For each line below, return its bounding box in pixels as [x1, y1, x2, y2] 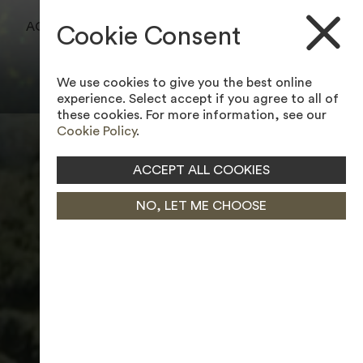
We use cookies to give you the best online [56, 75, 312, 89]
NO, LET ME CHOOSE [136, 199, 267, 213]
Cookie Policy [56, 124, 136, 138]
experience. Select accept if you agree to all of [56, 92, 339, 105]
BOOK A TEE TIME [221, 11, 331, 24]
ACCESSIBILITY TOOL [26, 19, 160, 33]
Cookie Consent [56, 23, 241, 50]
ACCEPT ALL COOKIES [133, 163, 270, 177]
